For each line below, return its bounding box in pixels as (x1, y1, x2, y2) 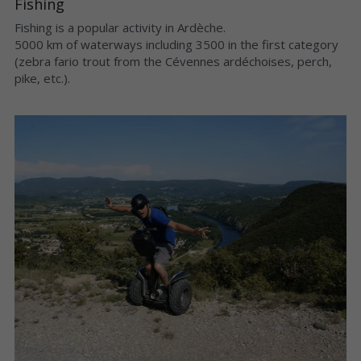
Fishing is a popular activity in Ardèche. (14, 19, 226, 35)
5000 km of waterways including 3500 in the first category (14, 35, 338, 52)
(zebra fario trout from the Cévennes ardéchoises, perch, (14, 52, 332, 69)
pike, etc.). (14, 69, 70, 86)
